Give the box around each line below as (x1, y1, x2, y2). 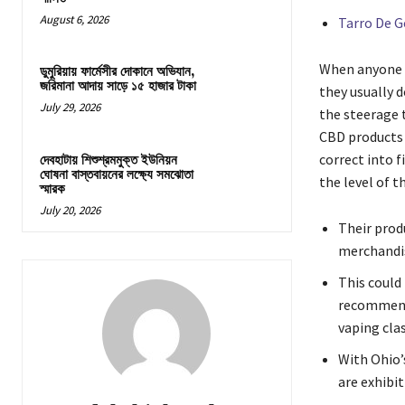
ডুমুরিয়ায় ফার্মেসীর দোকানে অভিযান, (40, 63, 195, 81)
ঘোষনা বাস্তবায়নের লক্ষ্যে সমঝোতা (40, 165, 193, 184)
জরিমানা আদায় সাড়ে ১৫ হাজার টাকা (40, 78, 196, 96)
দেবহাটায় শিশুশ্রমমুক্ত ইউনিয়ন (40, 151, 177, 169)
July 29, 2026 (40, 99, 100, 116)
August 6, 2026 (40, 12, 108, 28)
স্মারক (40, 180, 65, 198)
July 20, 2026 (40, 202, 100, 218)
